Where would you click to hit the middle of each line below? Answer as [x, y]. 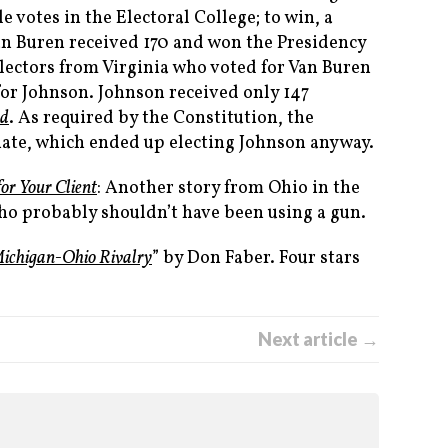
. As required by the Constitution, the [161, 119]
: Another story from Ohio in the [228, 189]
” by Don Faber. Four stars [256, 259]
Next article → [318, 339]
